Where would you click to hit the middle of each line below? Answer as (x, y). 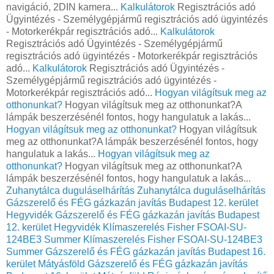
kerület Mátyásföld (46, 264)
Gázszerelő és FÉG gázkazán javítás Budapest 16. (155, 251)
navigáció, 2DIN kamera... (63, 7)
